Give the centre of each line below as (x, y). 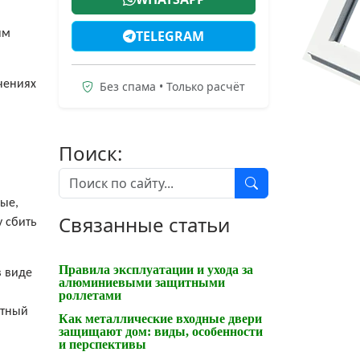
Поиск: (90, 153)
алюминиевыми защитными (142, 282)
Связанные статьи (144, 224)
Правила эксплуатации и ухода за (156, 269)
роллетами (90, 295)
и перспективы (102, 344)
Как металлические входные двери (160, 318)
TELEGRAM (170, 36)
